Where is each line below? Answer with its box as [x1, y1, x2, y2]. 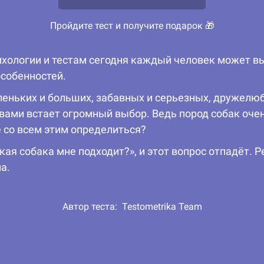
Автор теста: [62, 201, 122, 213]
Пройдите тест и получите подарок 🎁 [49, 20, 214, 32]
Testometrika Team [121, 201, 202, 213]
